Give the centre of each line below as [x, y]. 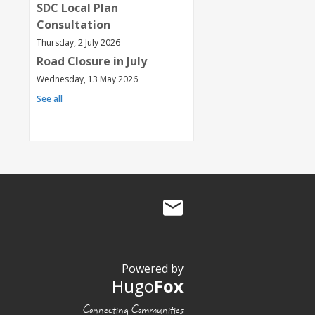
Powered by [153, 269]
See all [50, 99]
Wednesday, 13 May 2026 [87, 79]
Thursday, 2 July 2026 [78, 43]
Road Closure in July [92, 62]
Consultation [73, 25]
